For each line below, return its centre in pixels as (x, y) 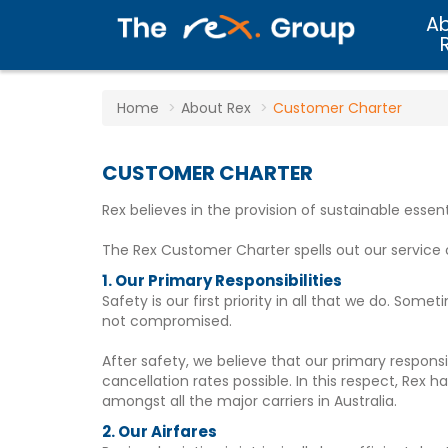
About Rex (216, 108)
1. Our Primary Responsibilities (222, 280)
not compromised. (167, 321)
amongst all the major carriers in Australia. (249, 401)
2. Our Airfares (159, 431)
